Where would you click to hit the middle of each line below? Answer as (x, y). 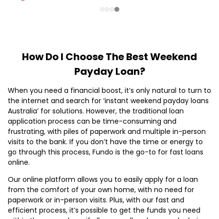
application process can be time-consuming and (92, 121)
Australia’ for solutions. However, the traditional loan (96, 111)
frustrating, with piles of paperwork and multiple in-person (107, 131)
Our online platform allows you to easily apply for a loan (103, 179)
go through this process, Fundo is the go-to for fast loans (106, 152)
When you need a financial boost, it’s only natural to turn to (109, 90)
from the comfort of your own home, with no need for (101, 189)
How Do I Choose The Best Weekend (109, 56)
